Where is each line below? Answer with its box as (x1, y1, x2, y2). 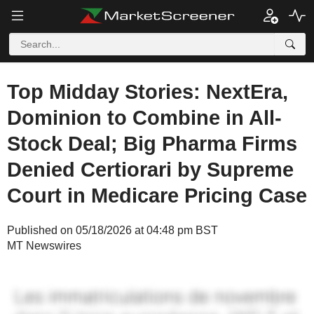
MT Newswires (7, 240, 81, 252)
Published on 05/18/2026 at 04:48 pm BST (7, 224, 218, 236)
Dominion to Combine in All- (7, 107, 282, 129)
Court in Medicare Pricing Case (7, 184, 307, 207)
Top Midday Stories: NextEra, (7, 81, 288, 103)
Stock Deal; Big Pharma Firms (7, 132, 297, 155)
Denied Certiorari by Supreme (7, 158, 294, 181)
